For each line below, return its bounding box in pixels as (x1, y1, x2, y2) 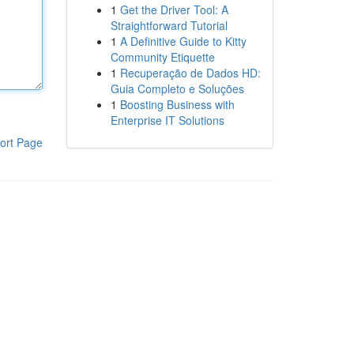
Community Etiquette (110, 49, 215, 65)
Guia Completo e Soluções (110, 81, 244, 96)
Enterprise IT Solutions (110, 112, 224, 128)
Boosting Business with (119, 96, 235, 112)
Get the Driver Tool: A (119, 2, 228, 17)
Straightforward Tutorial (110, 17, 228, 33)
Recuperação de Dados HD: (119, 65, 261, 81)
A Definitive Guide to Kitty (119, 33, 247, 49)
